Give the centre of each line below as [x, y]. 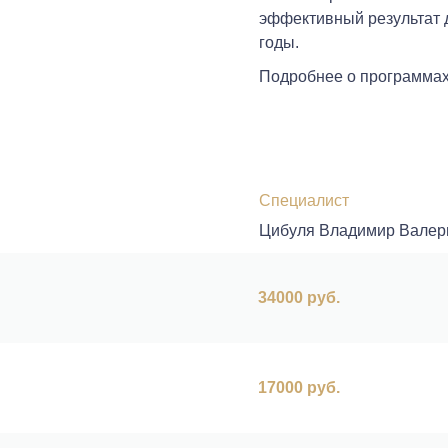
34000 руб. [299, 297]
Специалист [304, 200]
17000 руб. [299, 387]
